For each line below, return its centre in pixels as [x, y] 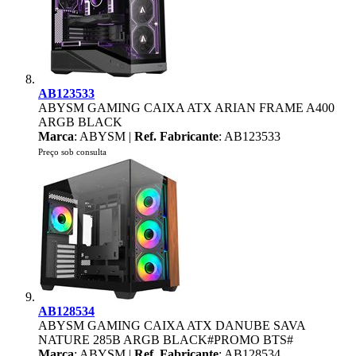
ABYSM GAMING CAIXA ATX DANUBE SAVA [172, 325]
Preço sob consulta [72, 152]
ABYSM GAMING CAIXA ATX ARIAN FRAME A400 [186, 108]
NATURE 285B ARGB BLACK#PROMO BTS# [166, 340]
